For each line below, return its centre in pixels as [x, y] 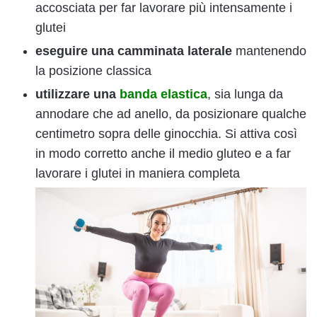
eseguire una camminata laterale [134, 51]
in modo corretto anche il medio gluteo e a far [163, 153]
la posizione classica [93, 70]
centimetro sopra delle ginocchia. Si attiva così [166, 133]
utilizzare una [76, 94]
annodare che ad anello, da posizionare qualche [171, 114]
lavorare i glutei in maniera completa [138, 173]
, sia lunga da [245, 94]
